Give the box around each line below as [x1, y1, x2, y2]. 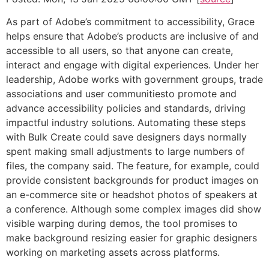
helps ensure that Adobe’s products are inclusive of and [6, 30, 259, 43]
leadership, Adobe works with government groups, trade [6, 73, 263, 86]
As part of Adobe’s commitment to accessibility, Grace [6, 16, 255, 28]
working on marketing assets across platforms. [6, 246, 220, 259]
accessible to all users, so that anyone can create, [6, 44, 233, 57]
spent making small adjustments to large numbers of [6, 145, 245, 158]
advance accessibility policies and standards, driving [6, 102, 246, 115]
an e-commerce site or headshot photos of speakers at [6, 189, 258, 201]
